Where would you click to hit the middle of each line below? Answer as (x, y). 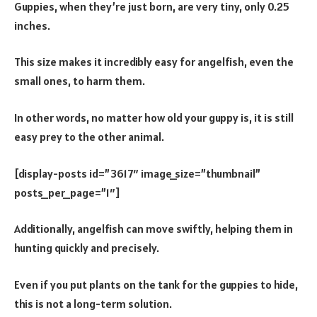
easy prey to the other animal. (89, 136)
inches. (32, 25)
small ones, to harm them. (80, 81)
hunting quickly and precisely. (87, 248)
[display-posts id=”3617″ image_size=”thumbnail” (137, 173)
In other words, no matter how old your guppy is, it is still (154, 117)
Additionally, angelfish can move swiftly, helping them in (154, 229)
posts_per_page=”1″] (67, 192)
